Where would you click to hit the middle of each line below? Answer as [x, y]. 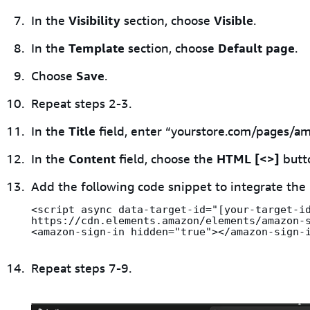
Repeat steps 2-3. [81, 104]
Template [97, 49]
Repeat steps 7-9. [81, 268]
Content [92, 159]
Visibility [94, 21]
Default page [256, 49]
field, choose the [166, 159]
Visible [234, 21]
